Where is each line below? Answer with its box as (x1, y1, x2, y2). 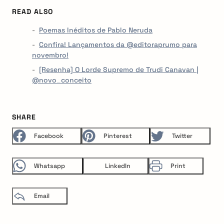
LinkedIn (105, 161, 130, 170)
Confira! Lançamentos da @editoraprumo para (39, 39, 197, 49)
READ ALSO (12, 6, 53, 16)
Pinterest (103, 131, 132, 140)
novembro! (32, 50, 68, 59)
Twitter (172, 131, 192, 140)
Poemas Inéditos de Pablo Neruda (39, 25, 152, 34)
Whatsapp (34, 161, 65, 170)
